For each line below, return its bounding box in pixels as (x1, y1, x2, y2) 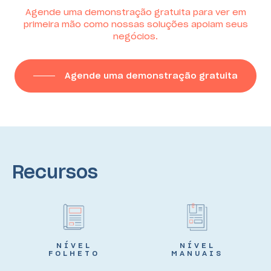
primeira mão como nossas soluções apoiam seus (23, 19, 248, 30)
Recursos (12, 160, 98, 183)
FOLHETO (48, 248, 100, 258)
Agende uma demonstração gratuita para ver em (25, 7, 246, 18)
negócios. (113, 31, 158, 42)
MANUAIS (171, 248, 223, 258)
